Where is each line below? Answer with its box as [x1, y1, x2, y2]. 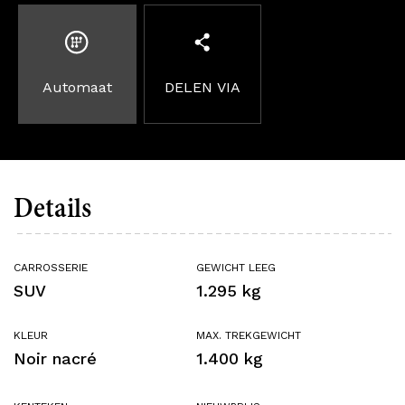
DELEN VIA [164, 78, 240, 96]
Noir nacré [14, 349, 97, 369]
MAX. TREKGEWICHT [196, 329, 301, 343]
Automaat [42, 78, 112, 96]
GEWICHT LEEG [196, 261, 276, 275]
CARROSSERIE [14, 261, 88, 275]
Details [14, 194, 91, 224]
